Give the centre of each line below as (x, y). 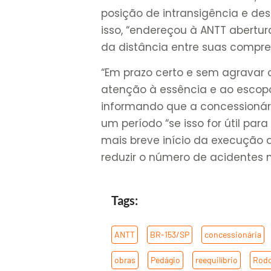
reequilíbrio (217, 260)
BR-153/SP (170, 234)
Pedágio (166, 260)
